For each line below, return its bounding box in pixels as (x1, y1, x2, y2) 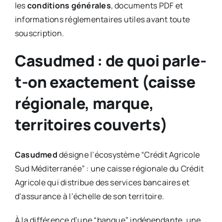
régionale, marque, (14, 92, 154, 113)
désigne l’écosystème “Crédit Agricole (57, 149, 200, 160)
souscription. (14, 27, 64, 39)
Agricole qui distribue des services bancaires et (14, 176, 190, 188)
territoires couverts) (14, 113, 167, 135)
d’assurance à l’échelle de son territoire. (14, 190, 165, 202)
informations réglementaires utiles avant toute (14, 13, 190, 25)
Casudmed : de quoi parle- (14, 50, 207, 71)
